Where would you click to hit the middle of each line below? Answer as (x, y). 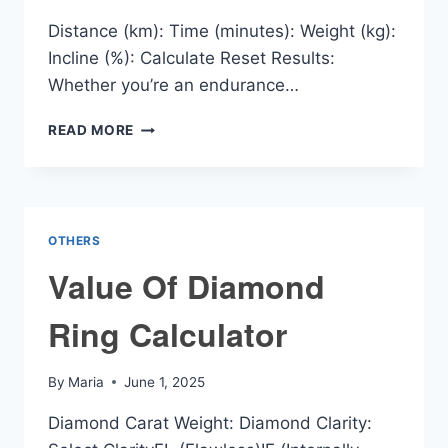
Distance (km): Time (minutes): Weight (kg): (222, 31)
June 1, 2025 (165, 381)
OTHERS (74, 241)
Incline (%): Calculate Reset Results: (191, 58)
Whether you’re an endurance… (173, 85)
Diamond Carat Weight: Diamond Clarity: (210, 422)
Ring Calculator (167, 334)
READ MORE (91, 130)
